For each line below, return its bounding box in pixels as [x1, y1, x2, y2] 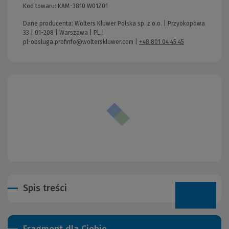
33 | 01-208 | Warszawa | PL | [23, 29, 104, 36]
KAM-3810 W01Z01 [58, 2, 108, 10]
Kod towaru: [23, 2, 58, 10]
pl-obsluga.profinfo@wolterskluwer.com [23, 38, 133, 45]
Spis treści [23, 182, 67, 194]
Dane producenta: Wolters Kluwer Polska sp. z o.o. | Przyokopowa [23, 19, 205, 27]
